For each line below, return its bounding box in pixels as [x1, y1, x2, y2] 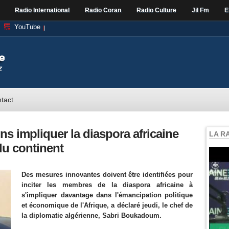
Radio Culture [136, 7, 176, 14]
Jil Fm [192, 7, 209, 14]
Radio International [15, 7, 70, 14]
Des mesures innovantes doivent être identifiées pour [21, 171, 193, 178]
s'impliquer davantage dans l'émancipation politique [21, 191, 193, 199]
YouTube [14, 23, 40, 31]
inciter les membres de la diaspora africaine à [21, 181, 193, 189]
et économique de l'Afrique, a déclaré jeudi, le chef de [21, 201, 193, 209]
